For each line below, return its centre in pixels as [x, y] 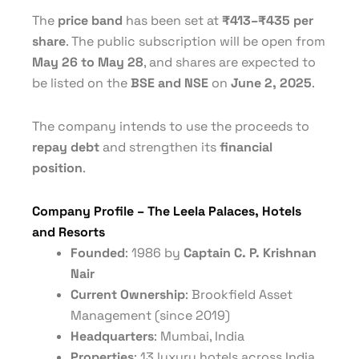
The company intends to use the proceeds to [171, 126]
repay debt [66, 147]
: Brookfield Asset [239, 294]
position [57, 168]
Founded [98, 253]
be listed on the [81, 83]
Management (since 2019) [150, 315]
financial [246, 147]
